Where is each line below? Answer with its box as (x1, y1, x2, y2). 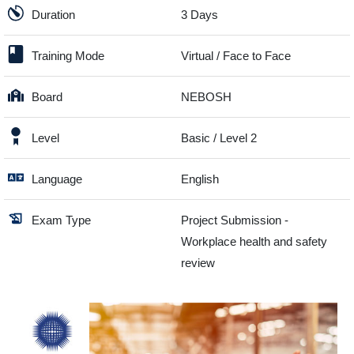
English (181, 172, 219, 186)
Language (32, 172, 82, 186)
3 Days (181, 8, 218, 22)
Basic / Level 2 (181, 131, 257, 145)
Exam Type (32, 213, 91, 228)
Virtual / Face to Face (181, 49, 291, 63)
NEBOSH (181, 90, 232, 104)
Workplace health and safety (181, 235, 327, 249)
